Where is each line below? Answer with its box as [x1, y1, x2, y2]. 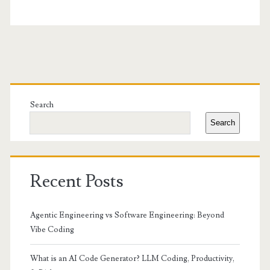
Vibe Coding [30, 224, 74, 234]
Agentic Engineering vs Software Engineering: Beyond [30, 210, 224, 220]
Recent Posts [30, 169, 124, 193]
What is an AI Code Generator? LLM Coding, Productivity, [30, 253, 234, 263]
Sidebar [9, 95, 92, 128]
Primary [9, 66, 97, 99]
